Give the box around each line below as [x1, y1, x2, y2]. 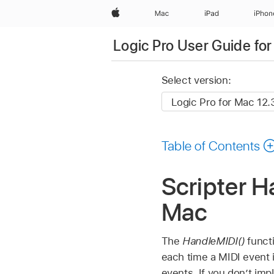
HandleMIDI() [182, 235, 245, 248]
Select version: [161, 74, 231, 87]
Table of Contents [161, 137, 261, 154]
